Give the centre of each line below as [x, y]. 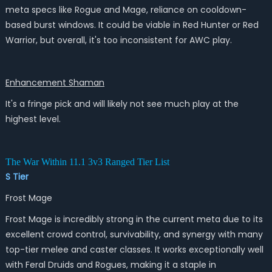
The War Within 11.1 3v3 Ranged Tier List [88, 162]
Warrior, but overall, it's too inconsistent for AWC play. [118, 40]
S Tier [17, 177]
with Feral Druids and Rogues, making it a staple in [110, 265]
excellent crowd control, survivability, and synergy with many [134, 234]
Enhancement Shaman [55, 83]
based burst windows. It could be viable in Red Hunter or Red [132, 25]
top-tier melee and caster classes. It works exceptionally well [134, 250]
